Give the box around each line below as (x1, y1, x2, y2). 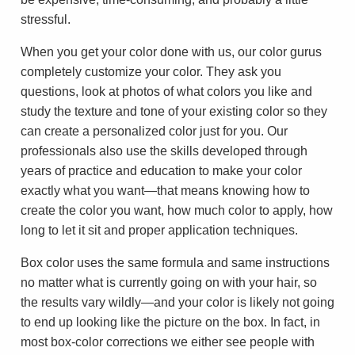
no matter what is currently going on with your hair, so (21, 275, 317, 289)
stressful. (21, 12, 71, 26)
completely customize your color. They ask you (21, 64, 281, 78)
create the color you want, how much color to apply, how (21, 203, 333, 217)
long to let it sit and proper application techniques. (21, 223, 298, 237)
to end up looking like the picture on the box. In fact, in (21, 315, 320, 329)
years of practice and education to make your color (21, 163, 302, 177)
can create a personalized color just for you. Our (21, 124, 288, 138)
